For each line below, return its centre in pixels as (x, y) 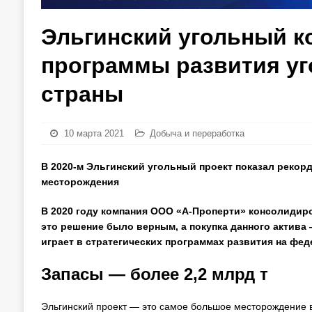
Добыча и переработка (197, 133)
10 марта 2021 (94, 133)
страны (82, 94)
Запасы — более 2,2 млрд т (154, 274)
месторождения (80, 182)
